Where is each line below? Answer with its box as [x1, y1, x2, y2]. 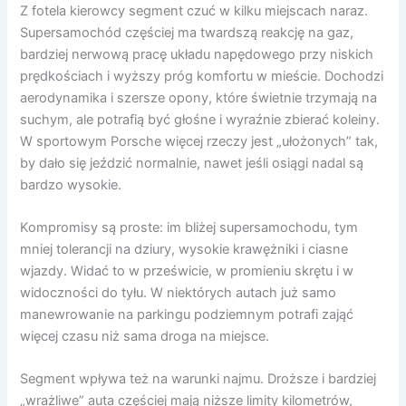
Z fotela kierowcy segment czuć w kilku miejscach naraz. [20, 2, 369, 19]
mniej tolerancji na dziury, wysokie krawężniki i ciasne [20, 241, 349, 258]
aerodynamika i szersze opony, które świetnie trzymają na [20, 89, 378, 106]
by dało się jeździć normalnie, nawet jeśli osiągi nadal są [20, 154, 364, 171]
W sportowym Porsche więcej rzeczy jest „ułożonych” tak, [20, 132, 379, 150]
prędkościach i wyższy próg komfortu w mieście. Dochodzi [20, 67, 384, 84]
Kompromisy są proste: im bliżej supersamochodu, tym [20, 219, 359, 237]
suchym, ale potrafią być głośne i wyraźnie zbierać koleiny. [20, 111, 381, 128]
